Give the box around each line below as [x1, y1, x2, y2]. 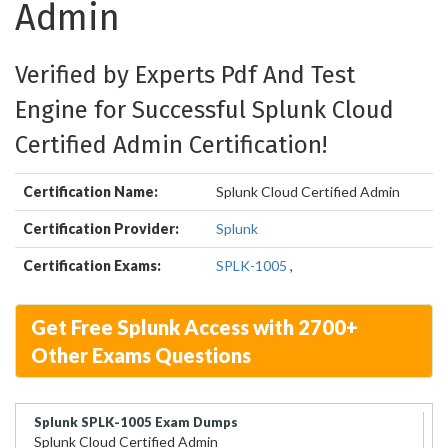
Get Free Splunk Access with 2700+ [31, 315, 358, 339]
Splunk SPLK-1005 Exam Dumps [34, 414, 238, 430]
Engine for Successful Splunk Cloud [15, 96, 394, 124]
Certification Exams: [23, 257, 161, 274]
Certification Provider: [23, 220, 179, 237]
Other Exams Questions [31, 343, 251, 367]
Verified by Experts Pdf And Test [15, 61, 355, 89]
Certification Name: [23, 183, 158, 200]
